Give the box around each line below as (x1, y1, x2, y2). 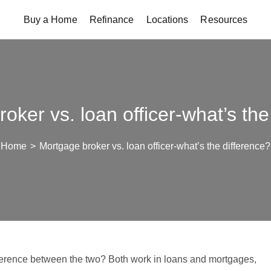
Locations (146, 15, 189, 25)
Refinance (89, 15, 134, 25)
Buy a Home (23, 15, 77, 25)
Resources (200, 15, 248, 25)
